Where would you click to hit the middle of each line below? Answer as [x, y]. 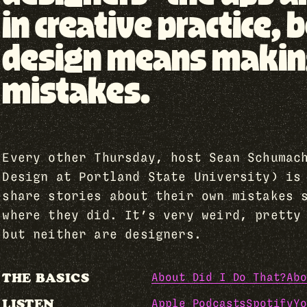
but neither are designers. [102, 235]
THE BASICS [46, 279]
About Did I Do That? [219, 278]
